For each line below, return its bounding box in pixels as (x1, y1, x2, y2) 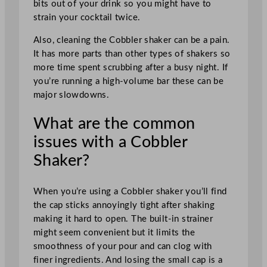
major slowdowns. (33, 91, 110, 100)
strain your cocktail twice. (33, 13, 141, 23)
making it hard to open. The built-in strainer (33, 215, 213, 224)
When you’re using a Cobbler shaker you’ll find (33, 187, 227, 197)
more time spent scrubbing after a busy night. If (33, 63, 228, 73)
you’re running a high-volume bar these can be (33, 77, 224, 86)
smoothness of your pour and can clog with (33, 242, 212, 252)
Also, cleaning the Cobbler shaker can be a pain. (33, 36, 230, 45)
